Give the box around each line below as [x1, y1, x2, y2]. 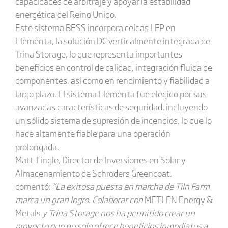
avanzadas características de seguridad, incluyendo [15, 100, 208, 113]
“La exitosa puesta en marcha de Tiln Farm [50, 180, 210, 192]
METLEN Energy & [144, 193, 213, 206]
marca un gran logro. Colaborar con [15, 193, 145, 206]
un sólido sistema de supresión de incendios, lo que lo [15, 113, 212, 126]
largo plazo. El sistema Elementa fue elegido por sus [15, 87, 207, 100]
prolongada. [15, 140, 59, 153]
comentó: [15, 180, 51, 192]
